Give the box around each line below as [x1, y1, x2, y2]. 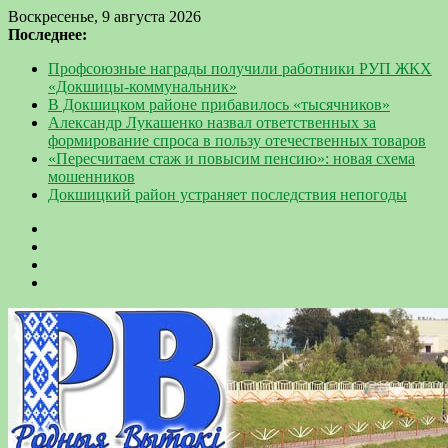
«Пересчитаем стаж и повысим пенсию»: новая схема [48, 150, 415, 167]
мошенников [48, 168, 135, 185]
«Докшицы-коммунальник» [48, 78, 237, 95]
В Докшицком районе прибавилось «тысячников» [48, 96, 390, 113]
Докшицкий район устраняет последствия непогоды [48, 186, 407, 203]
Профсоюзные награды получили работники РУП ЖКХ [48, 60, 432, 77]
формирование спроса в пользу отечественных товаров [48, 132, 426, 149]
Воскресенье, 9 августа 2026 [8, 8, 201, 25]
